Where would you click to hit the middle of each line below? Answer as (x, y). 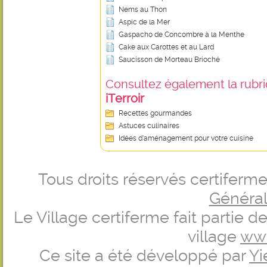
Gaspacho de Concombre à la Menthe (181, 35)
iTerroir (125, 98)
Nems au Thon (143, 10)
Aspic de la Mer (144, 22)
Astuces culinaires (149, 126)
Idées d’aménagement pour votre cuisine (186, 138)
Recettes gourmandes (155, 113)
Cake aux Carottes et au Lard (166, 47)
